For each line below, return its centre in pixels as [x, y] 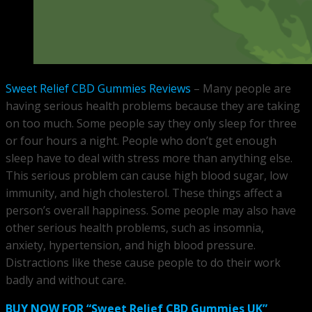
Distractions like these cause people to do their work [143, 263]
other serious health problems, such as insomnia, [135, 228]
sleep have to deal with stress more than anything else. [149, 158]
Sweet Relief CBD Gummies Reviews [98, 89]
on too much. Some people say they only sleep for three [151, 124]
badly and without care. [66, 280]
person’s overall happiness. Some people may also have [151, 211]
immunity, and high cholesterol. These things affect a [144, 193]
